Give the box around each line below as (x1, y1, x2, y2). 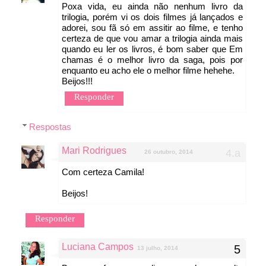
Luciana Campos (62, 241, 134, 252)
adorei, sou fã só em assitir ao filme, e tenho (62, 22, 243, 33)
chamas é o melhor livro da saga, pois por (62, 54, 243, 65)
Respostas (29, 121, 71, 132)
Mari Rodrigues (62, 145, 126, 156)
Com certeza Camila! (62, 166, 144, 177)
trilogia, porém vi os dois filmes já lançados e (62, 11, 243, 22)
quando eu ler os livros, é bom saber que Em (62, 43, 243, 54)
